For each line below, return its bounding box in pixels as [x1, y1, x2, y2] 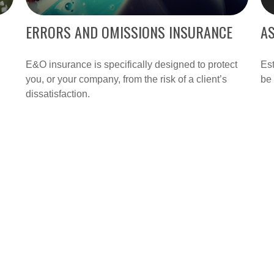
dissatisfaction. [26, 88, 91, 99]
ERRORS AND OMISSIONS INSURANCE [26, 20, 233, 43]
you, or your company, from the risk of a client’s [26, 73, 228, 84]
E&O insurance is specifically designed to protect [26, 59, 238, 70]
